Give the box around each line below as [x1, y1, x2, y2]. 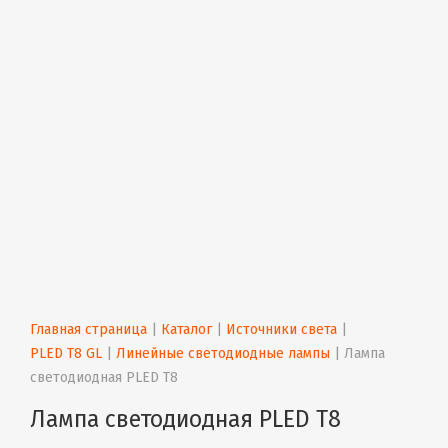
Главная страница [30, 320, 147, 338]
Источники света [226, 320, 337, 338]
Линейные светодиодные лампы [116, 344, 330, 362]
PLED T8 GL [30, 344, 102, 362]
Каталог [161, 320, 212, 338]
